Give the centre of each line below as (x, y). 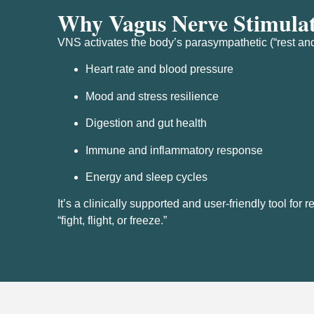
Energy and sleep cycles (146, 177)
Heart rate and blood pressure (159, 69)
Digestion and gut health (146, 123)
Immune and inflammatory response (174, 150)
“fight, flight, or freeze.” (112, 221)
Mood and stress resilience (152, 96)
